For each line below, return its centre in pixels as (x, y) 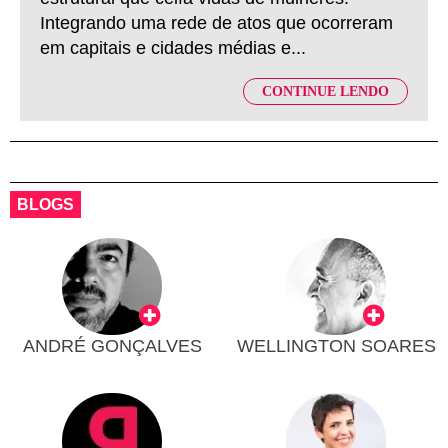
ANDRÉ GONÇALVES (112, 346)
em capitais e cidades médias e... (173, 48)
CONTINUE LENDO (325, 92)
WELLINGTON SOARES (336, 346)
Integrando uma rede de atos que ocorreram (216, 23)
